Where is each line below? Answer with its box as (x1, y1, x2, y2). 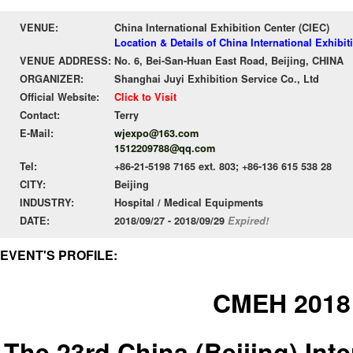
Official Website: (20, 90, 99, 104)
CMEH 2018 (213, 284, 351, 321)
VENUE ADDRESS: (20, 54, 111, 68)
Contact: (20, 108, 60, 122)
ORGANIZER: (20, 72, 84, 86)
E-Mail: (20, 126, 54, 140)
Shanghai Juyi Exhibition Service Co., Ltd (114, 72, 319, 86)
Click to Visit (114, 90, 176, 104)
